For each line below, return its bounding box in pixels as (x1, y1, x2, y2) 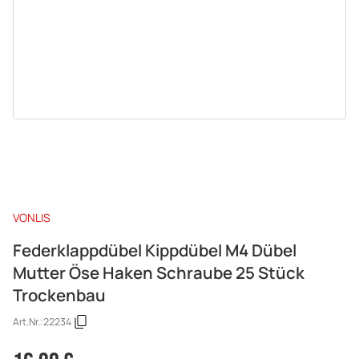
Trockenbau (13, 283, 106, 306)
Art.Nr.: (13, 315, 43, 329)
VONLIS (13, 209, 50, 225)
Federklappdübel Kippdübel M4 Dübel (13, 238, 296, 261)
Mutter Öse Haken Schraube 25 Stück (13, 260, 305, 284)
